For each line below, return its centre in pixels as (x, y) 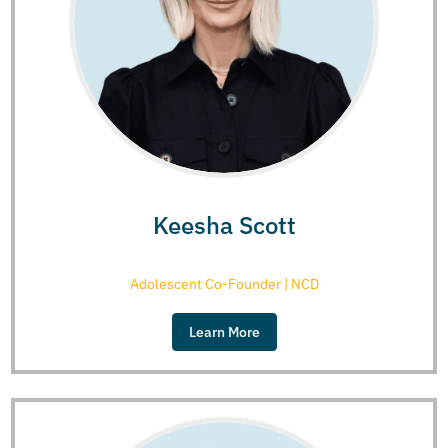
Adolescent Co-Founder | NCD (224, 283)
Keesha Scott (224, 224)
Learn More (224, 331)
